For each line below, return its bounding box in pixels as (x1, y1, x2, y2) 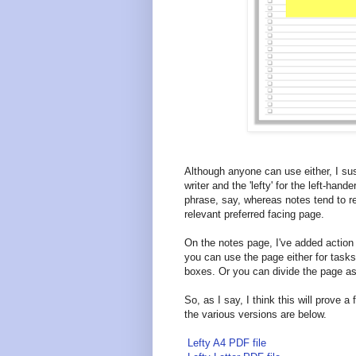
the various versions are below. (184, 308, 327, 321)
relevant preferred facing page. (184, 208, 324, 221)
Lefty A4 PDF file (184, 337, 266, 350)
